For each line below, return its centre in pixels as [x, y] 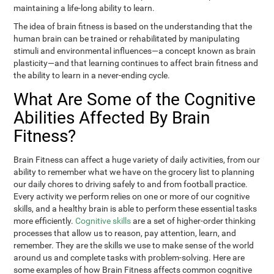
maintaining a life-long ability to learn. [84, 8]
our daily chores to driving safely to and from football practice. [131, 184]
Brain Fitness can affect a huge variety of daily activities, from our [137, 160]
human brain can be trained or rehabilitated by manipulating [127, 39]
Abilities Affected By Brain [112, 118]
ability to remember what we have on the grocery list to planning [134, 172]
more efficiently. [45, 221]
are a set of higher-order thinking [194, 221]
